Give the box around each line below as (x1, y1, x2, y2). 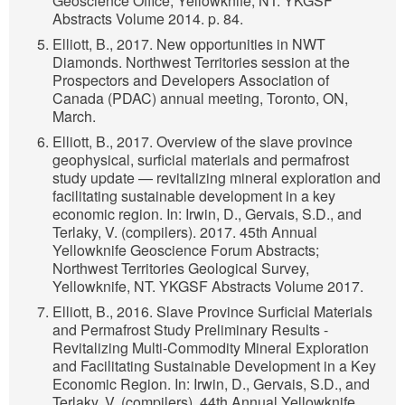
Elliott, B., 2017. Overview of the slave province (52, 131, 353, 153)
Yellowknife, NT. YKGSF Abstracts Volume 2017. (52, 276, 363, 297)
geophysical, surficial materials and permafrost (52, 149, 349, 171)
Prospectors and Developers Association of (52, 70, 329, 91)
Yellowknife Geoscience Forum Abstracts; (52, 240, 319, 261)
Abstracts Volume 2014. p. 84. (52, 8, 243, 30)
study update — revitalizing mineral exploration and (52, 167, 381, 189)
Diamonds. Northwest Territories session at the (52, 52, 350, 73)
